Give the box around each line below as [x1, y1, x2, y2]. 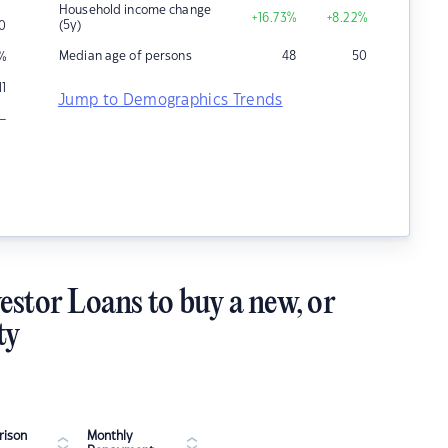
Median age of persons [59, 50, 192, 62]
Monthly [87, 430, 133, 442]
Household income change [59, 4, 211, 16]
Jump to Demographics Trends [58, 93, 283, 108]
